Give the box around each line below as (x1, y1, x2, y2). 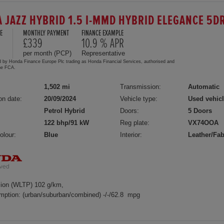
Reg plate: (120, 118, 150, 126)
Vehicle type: (120, 94, 158, 102)
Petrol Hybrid (44, 106, 85, 114)
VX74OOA (188, 118, 219, 126)
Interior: (120, 130, 142, 138)
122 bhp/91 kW (44, 118, 89, 126)
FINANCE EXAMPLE (81, 29, 123, 37)
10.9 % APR (81, 36, 124, 50)
